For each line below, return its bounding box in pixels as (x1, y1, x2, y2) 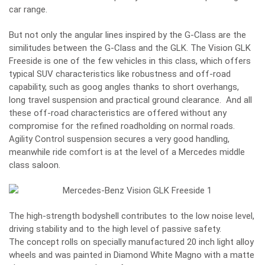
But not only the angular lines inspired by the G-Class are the (9, 29, 246, 40)
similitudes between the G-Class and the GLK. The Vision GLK (9, 42, 251, 53)
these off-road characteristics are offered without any (9, 107, 227, 118)
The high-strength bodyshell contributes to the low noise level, (9, 210, 254, 221)
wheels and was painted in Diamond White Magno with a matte (9, 249, 254, 260)
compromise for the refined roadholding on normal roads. (9, 120, 235, 131)
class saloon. (9, 159, 60, 170)
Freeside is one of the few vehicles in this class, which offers (9, 55, 251, 66)
